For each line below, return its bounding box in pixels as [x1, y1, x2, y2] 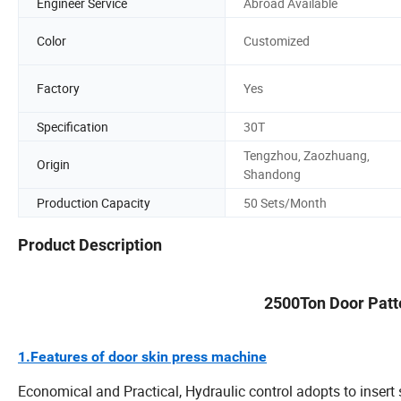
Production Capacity [37, 193, 150, 211]
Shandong [243, 165, 301, 183]
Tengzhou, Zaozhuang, [243, 146, 370, 164]
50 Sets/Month [243, 193, 327, 211]
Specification [37, 117, 108, 135]
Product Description [18, 235, 162, 255]
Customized [243, 32, 310, 50]
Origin [37, 156, 70, 174]
